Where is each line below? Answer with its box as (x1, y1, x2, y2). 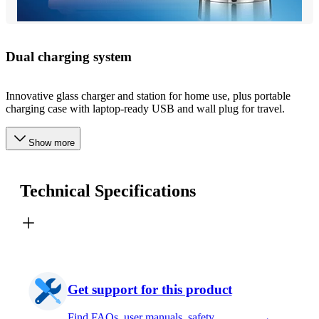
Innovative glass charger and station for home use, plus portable (6, 89, 291, 102)
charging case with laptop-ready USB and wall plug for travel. (6, 102, 285, 115)
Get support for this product (67, 282, 232, 298)
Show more (28, 137, 75, 148)
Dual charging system (6, 48, 132, 64)
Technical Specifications (20, 181, 196, 200)
